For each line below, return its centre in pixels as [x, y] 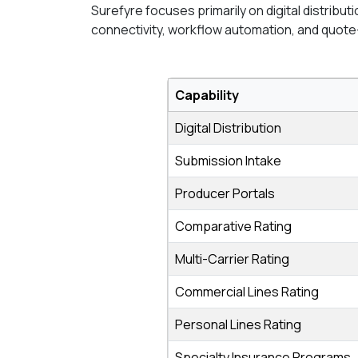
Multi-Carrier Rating [232, 259]
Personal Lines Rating [238, 324]
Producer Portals [225, 193]
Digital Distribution [228, 128]
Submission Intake [228, 161]
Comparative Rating [233, 226]
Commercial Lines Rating [247, 292]
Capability [207, 95]
